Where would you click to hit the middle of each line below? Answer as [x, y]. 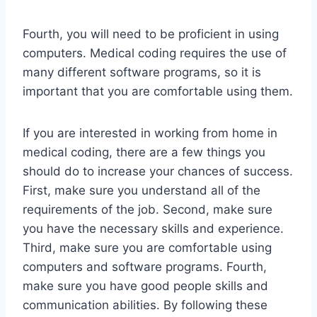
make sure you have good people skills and [145, 286]
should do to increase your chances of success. [158, 172]
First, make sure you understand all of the [142, 191]
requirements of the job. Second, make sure [148, 210]
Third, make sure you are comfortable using [147, 248]
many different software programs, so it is [142, 73]
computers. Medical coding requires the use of [155, 53]
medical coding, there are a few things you [144, 152]
